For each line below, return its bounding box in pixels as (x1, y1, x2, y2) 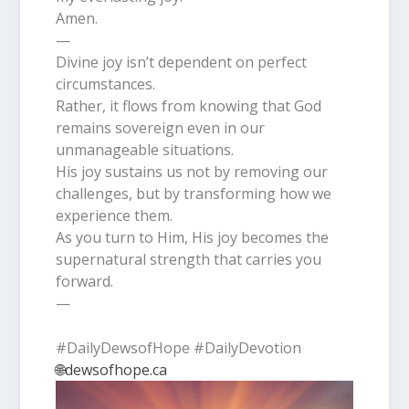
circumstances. (55, 73, 155, 94)
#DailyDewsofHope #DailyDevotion (55, 338, 301, 359)
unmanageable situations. (55, 139, 234, 160)
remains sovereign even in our (55, 117, 265, 138)
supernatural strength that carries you (55, 248, 321, 269)
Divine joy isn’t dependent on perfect (55, 51, 307, 72)
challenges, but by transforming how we (55, 183, 331, 204)
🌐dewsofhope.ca (55, 360, 167, 381)
